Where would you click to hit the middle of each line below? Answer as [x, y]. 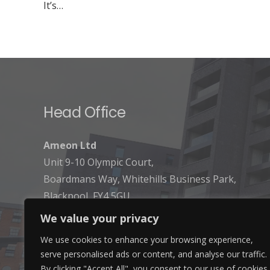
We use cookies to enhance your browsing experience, [147, 240]
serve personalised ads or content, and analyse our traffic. [154, 254]
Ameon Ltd [70, 145]
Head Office [85, 112]
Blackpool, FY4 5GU [87, 196]
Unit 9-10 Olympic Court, [99, 162]
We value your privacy [99, 218]
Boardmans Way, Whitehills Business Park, [140, 179]
